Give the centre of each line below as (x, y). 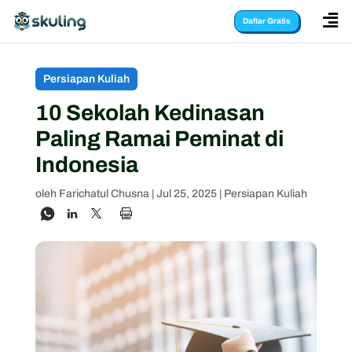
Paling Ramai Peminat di (159, 139)
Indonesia (86, 165)
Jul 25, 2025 (186, 194)
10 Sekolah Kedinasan (150, 113)
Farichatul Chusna (104, 194)
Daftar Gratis (267, 21)
